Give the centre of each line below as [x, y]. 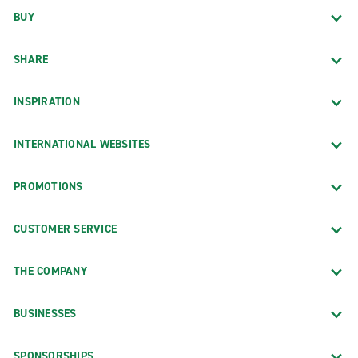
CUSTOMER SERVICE [65, 229]
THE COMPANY [50, 271]
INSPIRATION [47, 101]
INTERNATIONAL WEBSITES [82, 144]
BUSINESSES [45, 313]
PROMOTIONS [48, 186]
